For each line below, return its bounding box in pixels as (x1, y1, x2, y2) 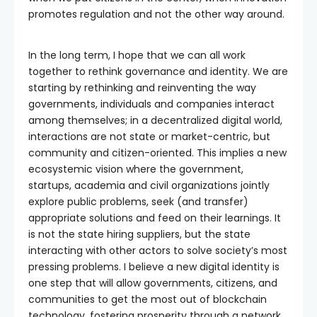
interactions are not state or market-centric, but (28, 129, 270, 144)
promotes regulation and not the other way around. (28, 7, 284, 22)
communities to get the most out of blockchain (28, 292, 267, 307)
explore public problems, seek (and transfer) (28, 195, 248, 209)
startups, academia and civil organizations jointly (28, 178, 270, 193)
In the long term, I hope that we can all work (28, 48, 246, 63)
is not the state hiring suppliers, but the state (28, 227, 250, 242)
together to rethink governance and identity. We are (28, 64, 288, 79)
